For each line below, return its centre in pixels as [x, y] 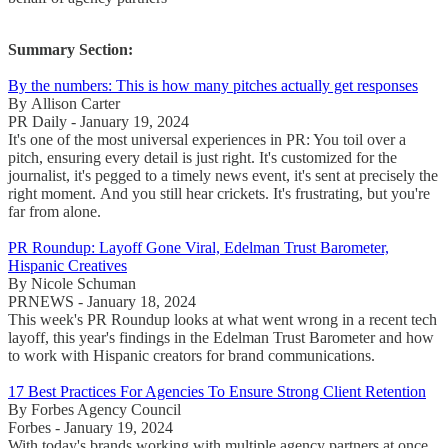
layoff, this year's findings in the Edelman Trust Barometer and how [221, 337]
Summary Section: [70, 49]
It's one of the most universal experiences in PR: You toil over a [207, 139]
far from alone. [58, 211]
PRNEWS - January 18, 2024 [102, 301]
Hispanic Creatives [67, 265]
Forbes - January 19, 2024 [90, 427]
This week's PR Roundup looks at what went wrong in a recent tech [222, 319]
